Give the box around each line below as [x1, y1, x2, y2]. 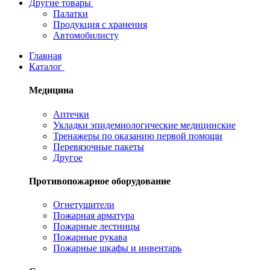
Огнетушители [53, 199, 115, 210]
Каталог [29, 61, 62, 72]
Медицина [29, 85, 74, 96]
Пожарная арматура [53, 210, 134, 221]
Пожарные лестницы [53, 221, 140, 232]
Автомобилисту [53, 30, 119, 41]
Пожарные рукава [53, 232, 127, 243]
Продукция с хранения [53, 19, 147, 30]
